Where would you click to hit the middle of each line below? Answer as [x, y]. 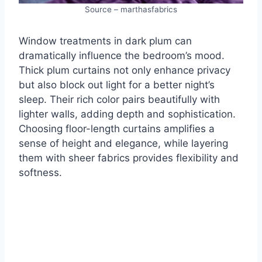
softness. [40, 173]
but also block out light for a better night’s [117, 85]
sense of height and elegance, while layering [123, 144]
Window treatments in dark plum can [105, 41]
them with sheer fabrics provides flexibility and [129, 158]
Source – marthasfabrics [131, 10]
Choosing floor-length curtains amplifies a [117, 129]
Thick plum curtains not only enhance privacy [125, 70]
